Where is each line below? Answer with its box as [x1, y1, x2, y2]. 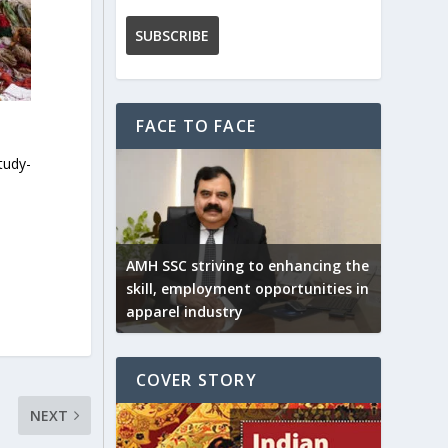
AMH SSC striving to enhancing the [125, 256, 369, 276]
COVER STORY [135, 369, 257, 392]
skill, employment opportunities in [125, 279, 369, 299]
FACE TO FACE [135, 114, 256, 137]
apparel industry [125, 302, 243, 322]
